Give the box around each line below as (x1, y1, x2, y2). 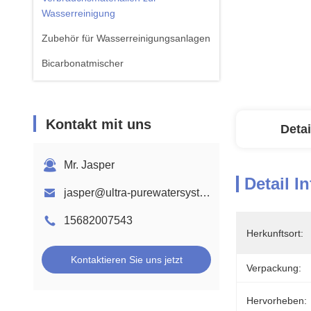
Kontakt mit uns (46, 117, 151, 132)
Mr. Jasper (64, 159, 115, 171)
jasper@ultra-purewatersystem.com (199, 187, 210, 199)
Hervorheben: (246, 295, 307, 306)
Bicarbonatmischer (42, 58, 124, 69)
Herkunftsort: (246, 228, 303, 239)
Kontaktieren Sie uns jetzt (70, 254, 183, 265)
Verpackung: (246, 262, 301, 274)
